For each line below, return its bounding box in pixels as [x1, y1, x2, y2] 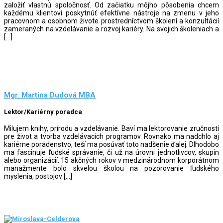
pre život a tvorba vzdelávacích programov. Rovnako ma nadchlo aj [4, 132, 219, 140]
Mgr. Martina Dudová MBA [4, 91, 96, 100]
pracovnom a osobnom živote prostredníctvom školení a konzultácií [4, 16, 219, 25]
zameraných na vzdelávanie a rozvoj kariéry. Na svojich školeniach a [4, 24, 219, 33]
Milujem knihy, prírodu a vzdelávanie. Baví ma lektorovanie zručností [4, 124, 219, 132]
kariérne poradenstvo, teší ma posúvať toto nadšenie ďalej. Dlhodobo [4, 140, 219, 148]
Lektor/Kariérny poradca [4, 108, 82, 116]
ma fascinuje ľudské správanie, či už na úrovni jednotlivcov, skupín [4, 148, 219, 156]
